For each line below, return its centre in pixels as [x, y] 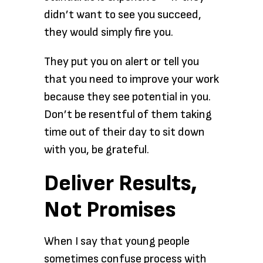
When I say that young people [117, 241]
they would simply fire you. [109, 32]
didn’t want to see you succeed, [123, 15]
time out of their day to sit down [124, 132]
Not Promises [110, 210]
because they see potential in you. [127, 97]
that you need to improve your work [131, 79]
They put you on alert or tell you [122, 62]
